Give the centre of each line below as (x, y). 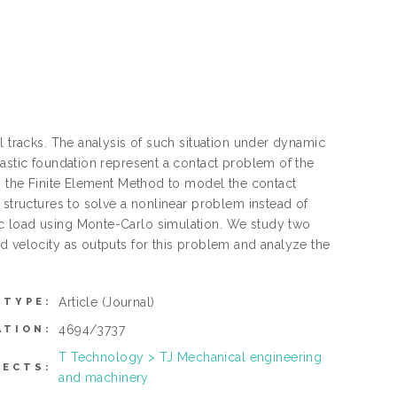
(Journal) (128, 303)
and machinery (104, 378)
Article (80, 303)
